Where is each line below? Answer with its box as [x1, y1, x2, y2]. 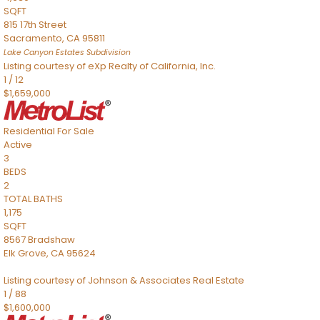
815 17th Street [4, 18, 66, 31]
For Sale [57, 124, 94, 138]
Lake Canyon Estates [4, 47, 84, 58]
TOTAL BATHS [4, 192, 63, 206]
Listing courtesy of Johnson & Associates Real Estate [4, 274, 244, 287]
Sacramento [4, 31, 62, 45]
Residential [4, 124, 55, 138]
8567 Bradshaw [4, 233, 75, 246]
